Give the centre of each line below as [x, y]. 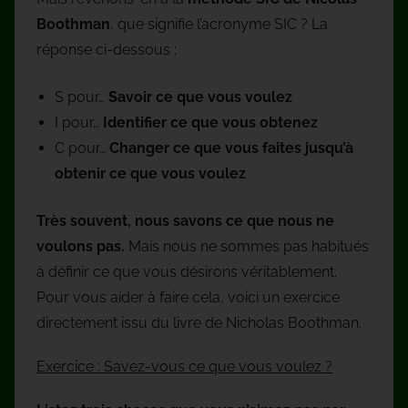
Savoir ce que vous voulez [200, 97]
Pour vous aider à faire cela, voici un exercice [188, 297]
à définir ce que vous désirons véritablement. [187, 271]
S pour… [82, 97]
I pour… [79, 122]
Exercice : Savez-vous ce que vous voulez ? [184, 366]
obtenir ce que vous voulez [150, 173]
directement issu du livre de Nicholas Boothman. [199, 322]
